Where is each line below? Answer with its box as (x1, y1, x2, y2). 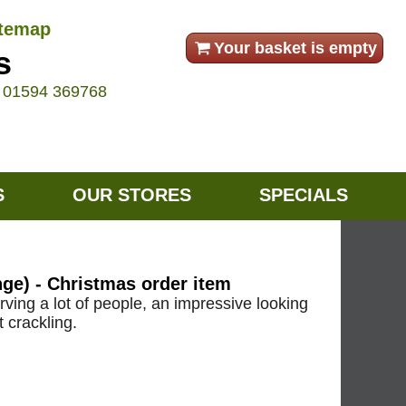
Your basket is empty (214, 38, 378, 57)
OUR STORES (72, 185, 192, 206)
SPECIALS (259, 185, 349, 206)
